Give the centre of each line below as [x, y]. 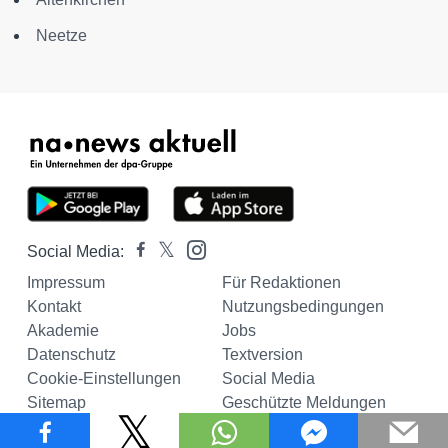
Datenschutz [71, 354]
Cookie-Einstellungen [104, 378]
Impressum [66, 282]
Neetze [61, 35]
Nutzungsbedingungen [302, 306]
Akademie [63, 330]
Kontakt [54, 306]
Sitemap [56, 402]
